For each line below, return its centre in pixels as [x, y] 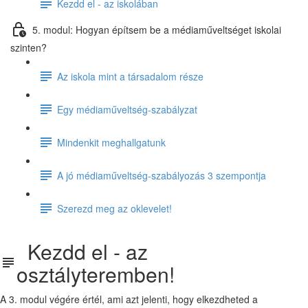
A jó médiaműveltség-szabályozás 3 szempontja [162, 175]
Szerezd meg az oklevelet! [114, 208]
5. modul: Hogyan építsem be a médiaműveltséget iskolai [157, 29]
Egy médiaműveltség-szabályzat [127, 109]
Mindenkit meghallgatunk [111, 142]
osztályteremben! [95, 274]
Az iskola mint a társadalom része [130, 76]
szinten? [29, 47]
